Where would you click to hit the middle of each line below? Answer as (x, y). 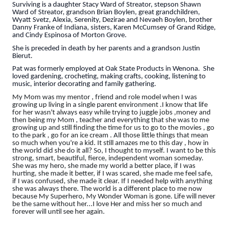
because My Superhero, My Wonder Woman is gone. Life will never (114, 196)
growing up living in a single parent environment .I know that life (110, 105)
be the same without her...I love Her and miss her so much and (107, 204)
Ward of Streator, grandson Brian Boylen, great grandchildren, (106, 12)
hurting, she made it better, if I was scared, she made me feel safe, (112, 174)
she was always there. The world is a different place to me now (107, 189)
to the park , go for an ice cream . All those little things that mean (110, 135)
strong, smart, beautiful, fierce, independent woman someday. (108, 158)
